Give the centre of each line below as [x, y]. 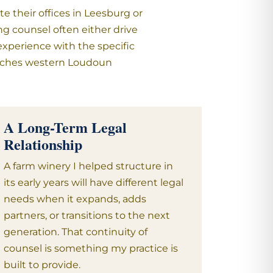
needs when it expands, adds [75, 199]
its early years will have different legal [94, 183]
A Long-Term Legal [66, 127]
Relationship [43, 144]
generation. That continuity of [76, 232]
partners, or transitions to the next [87, 215]
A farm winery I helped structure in [89, 166]
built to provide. [42, 265]
